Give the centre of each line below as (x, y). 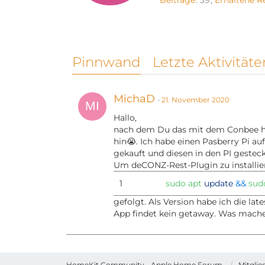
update (219, 184)
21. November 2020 (195, 100)
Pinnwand (106, 62)
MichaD (134, 99)
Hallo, (125, 118)
